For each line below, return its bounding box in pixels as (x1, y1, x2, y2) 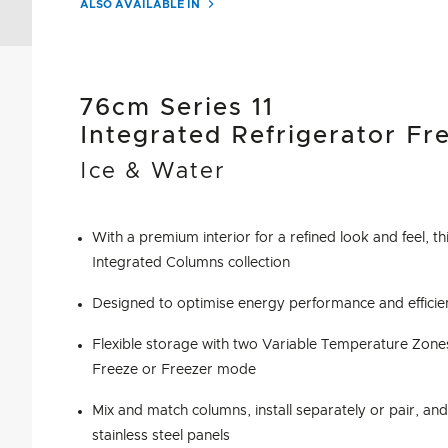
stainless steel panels (92, 429, 230, 443)
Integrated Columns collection (92, 256, 290, 270)
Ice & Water (80, 161, 226, 183)
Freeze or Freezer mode (92, 363, 256, 377)
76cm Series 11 (80, 96, 274, 120)
